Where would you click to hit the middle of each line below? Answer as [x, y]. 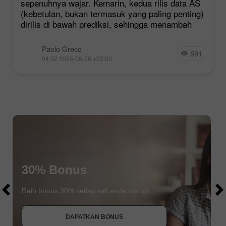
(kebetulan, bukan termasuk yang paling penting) [112, 13]
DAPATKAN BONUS [94, 217]
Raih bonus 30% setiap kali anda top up [85, 190]
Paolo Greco [62, 49]
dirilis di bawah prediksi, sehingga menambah [106, 24]
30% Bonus [54, 169]
